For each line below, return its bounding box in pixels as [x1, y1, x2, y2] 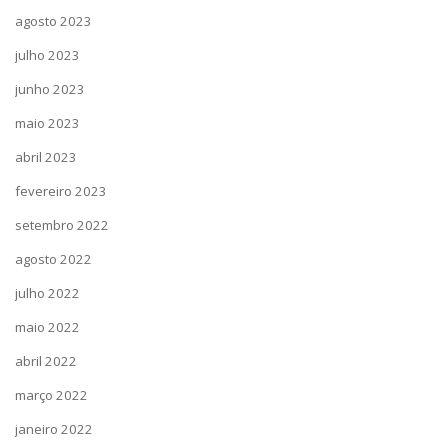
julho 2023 [15, 46, 80, 64]
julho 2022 [15, 284, 80, 302]
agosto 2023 [15, 12, 92, 30]
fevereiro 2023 [15, 182, 107, 200]
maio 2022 [15, 318, 80, 336]
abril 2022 [15, 352, 77, 370]
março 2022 [15, 386, 88, 404]
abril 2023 [15, 148, 77, 166]
